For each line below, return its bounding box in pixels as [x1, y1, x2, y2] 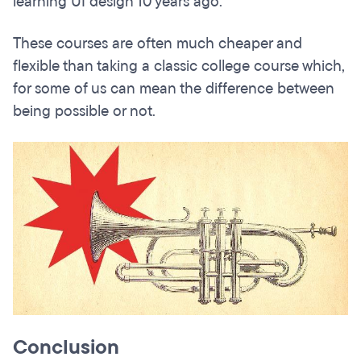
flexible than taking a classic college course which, [13, 56, 345, 77]
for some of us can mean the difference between [13, 78, 334, 100]
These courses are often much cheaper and [13, 33, 302, 55]
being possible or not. [13, 101, 156, 122]
